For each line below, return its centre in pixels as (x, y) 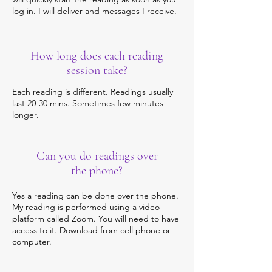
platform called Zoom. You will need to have (96, 219)
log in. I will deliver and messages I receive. (94, 11)
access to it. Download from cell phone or (91, 230)
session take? (97, 70)
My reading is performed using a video (86, 207)
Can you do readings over (97, 156)
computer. (32, 242)
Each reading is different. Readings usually (93, 92)
